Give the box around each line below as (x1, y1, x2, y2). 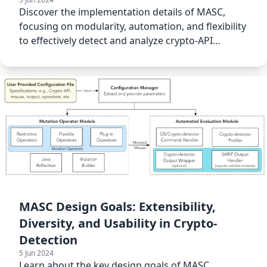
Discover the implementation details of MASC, (19, 5, 225, 19)
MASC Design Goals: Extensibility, (19, 198, 216, 215)
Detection (19, 231, 77, 248)
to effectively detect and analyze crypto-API (19, 34, 213, 48)
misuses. (19, 48, 58, 62)
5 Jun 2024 (19, 247, 54, 258)
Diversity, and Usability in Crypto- (19, 215, 217, 231)
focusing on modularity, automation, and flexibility (19, 20, 246, 33)
